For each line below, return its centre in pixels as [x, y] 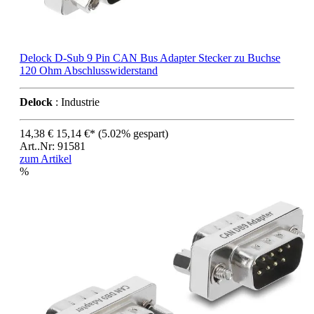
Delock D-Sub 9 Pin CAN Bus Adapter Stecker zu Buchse [150, 57]
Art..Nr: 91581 [53, 146]
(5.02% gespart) [133, 133]
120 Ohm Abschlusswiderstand [89, 70]
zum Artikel [46, 158]
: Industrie [76, 102]
